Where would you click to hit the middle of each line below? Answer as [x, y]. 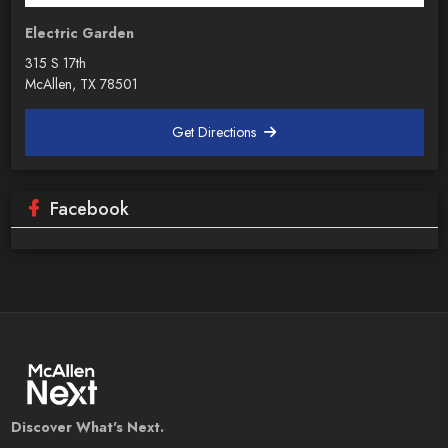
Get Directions [216, 132]
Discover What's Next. [87, 427]
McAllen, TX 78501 [81, 84]
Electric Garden [79, 33]
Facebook [89, 209]
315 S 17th [55, 63]
